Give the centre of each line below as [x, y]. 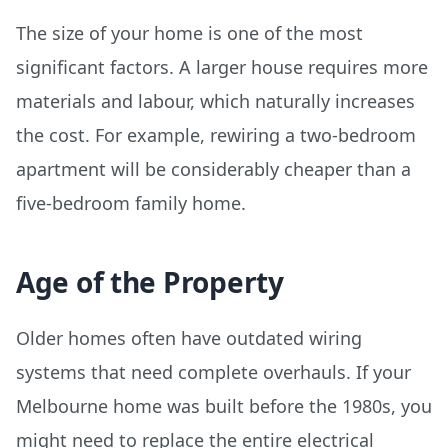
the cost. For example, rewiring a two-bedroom [216, 135]
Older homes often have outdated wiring [189, 338]
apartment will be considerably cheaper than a [213, 169]
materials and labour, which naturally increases [215, 101]
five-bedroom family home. [131, 203]
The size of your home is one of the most [189, 33]
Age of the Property [150, 282]
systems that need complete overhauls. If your [213, 372]
